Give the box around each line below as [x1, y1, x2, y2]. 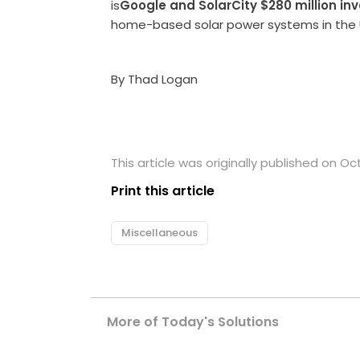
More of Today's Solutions [107, 312, 280, 331]
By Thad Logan [111, 70, 198, 88]
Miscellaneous [121, 224, 198, 240]
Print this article [111, 181, 215, 200]
